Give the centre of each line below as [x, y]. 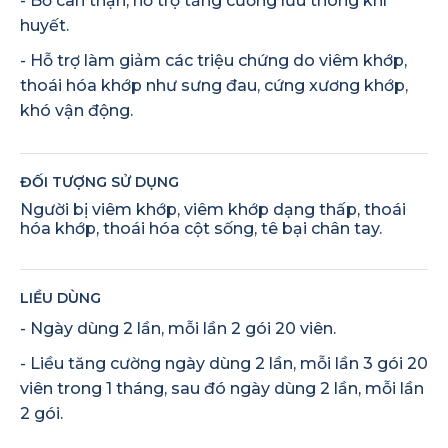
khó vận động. [76, 110]
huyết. [44, 25]
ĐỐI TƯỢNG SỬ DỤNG [99, 182]
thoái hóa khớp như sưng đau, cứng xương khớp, [214, 85]
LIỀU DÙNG [60, 297]
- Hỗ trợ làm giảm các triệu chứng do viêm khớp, [213, 60]
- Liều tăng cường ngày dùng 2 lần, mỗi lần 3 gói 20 [224, 363]
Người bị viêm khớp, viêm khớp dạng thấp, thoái [213, 210]
